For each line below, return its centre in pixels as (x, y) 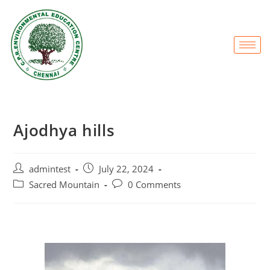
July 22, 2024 (127, 169)
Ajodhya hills (64, 130)
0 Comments (155, 185)
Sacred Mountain (64, 185)
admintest (50, 169)
